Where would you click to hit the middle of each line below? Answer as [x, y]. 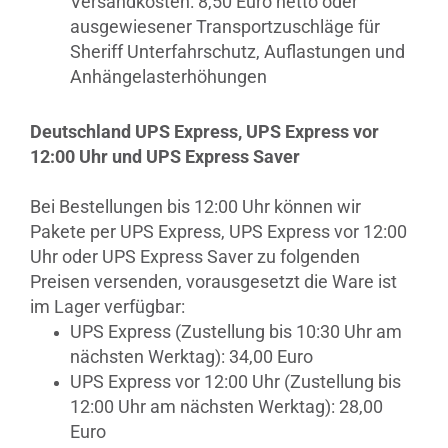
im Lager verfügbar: [107, 306]
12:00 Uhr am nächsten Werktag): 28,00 [226, 406]
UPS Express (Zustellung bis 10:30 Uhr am [236, 331]
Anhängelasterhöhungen [168, 76]
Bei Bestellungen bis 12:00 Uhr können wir [195, 206]
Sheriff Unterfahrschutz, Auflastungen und [237, 51]
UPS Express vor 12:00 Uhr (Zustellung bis [235, 381]
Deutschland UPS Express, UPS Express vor [204, 131]
